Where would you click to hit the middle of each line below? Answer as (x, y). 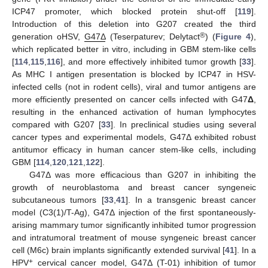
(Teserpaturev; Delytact (153, 37)
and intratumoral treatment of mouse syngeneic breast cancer (134, 238)
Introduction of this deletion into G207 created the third (134, 24)
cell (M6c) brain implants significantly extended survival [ (118, 250)
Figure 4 (233, 37)
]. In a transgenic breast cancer (191, 200)
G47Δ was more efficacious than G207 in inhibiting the (142, 175)
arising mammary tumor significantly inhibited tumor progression (134, 225)
